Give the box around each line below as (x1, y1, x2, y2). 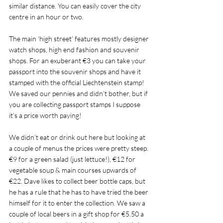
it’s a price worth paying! (9, 111, 82, 119)
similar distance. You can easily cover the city (9, 1, 142, 10)
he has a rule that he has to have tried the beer (9, 188, 150, 196)
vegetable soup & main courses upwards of (9, 166, 138, 174)
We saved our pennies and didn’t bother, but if (9, 89, 149, 98)
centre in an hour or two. (9, 12, 85, 21)
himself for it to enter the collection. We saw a (9, 199, 147, 207)
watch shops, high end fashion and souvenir (9, 45, 141, 54)
